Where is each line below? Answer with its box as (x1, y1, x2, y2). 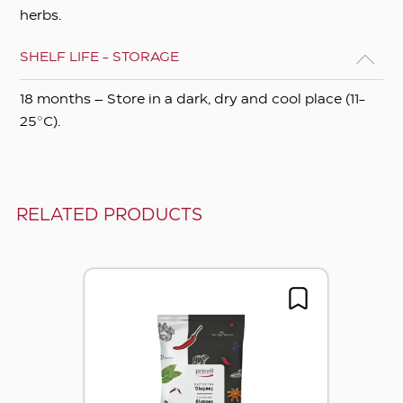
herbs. (20, 10, 62, 23)
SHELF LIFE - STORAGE (20, 51, 180, 65)
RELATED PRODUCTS (15, 207, 202, 223)
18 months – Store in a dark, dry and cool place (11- (20, 94, 366, 107)
